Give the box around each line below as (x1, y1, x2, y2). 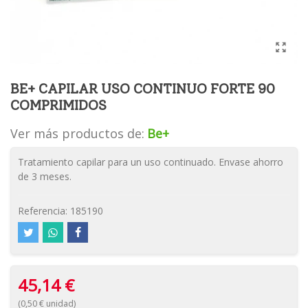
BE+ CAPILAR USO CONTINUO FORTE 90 (10, 80, 275, 97)
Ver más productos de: (10, 125, 144, 142)
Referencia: (18, 204, 67, 217)
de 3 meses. (18, 170, 71, 183)
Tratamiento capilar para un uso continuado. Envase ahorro (18, 155, 283, 168)
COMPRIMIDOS (10, 97, 107, 113)
